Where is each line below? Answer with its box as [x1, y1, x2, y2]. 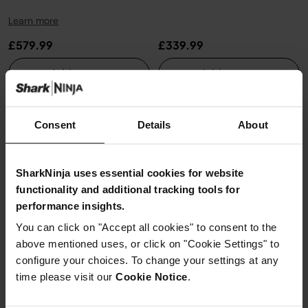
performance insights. [16, 199, 125, 212]
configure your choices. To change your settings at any [16, 254, 278, 266]
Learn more [8, 14, 58, 27]
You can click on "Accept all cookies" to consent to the [16, 221, 277, 233]
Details [137, 118, 171, 131]
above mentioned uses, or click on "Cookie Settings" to [16, 237, 279, 250]
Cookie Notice [115, 270, 188, 283]
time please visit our [16, 270, 115, 283]
